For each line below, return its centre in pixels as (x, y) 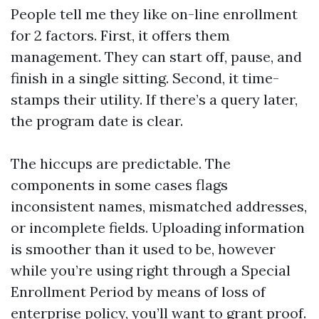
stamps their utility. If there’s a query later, (154, 99)
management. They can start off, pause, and (156, 57)
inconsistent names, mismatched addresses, (159, 206)
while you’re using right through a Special (151, 270)
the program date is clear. (97, 121)
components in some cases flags (119, 185)
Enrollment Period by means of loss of (138, 292)
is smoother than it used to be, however (143, 249)
